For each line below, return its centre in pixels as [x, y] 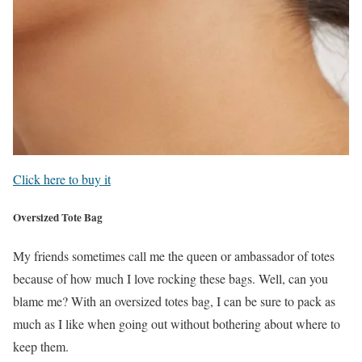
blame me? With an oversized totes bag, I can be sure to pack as [174, 301]
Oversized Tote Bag [58, 218]
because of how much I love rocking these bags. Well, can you [170, 279]
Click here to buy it [62, 179]
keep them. [41, 347]
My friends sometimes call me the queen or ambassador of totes [174, 256]
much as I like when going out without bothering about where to [177, 324]
